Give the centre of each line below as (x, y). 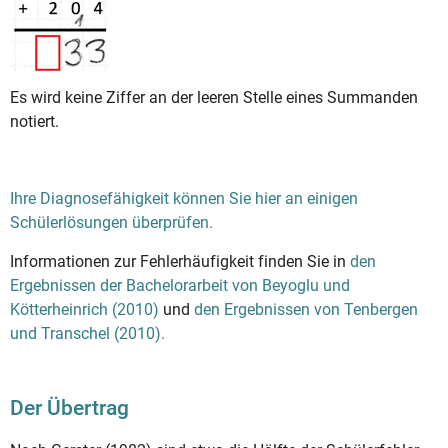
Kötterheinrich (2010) (84, 309)
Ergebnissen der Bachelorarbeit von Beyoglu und (180, 285)
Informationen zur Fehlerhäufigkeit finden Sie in (180, 261)
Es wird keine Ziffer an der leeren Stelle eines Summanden (214, 98)
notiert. (34, 122)
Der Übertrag (69, 407)
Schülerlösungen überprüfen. (111, 223)
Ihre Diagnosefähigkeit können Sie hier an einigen (184, 199)
